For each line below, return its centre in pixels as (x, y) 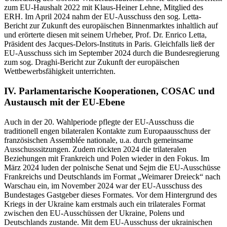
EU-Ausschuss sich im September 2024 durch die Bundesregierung (112, 53)
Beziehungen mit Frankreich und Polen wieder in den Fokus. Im (107, 158)
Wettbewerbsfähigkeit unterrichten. (60, 71)
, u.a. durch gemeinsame (154, 140)
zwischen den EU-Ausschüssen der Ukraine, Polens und (94, 213)
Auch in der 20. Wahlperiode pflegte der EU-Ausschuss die (99, 122)
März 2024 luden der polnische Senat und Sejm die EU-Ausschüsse (112, 167)
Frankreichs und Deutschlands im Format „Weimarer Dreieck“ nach (112, 176)
